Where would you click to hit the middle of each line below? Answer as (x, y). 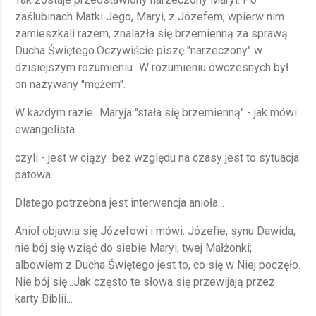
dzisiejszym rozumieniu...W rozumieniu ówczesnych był (152, 68)
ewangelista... (48, 130)
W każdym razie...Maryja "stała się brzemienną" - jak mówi (156, 113)
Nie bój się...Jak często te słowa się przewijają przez (145, 282)
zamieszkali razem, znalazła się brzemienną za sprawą (151, 34)
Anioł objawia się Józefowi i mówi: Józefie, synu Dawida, (155, 231)
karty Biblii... (44, 299)
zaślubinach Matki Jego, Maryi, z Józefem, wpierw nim (150, 17)
